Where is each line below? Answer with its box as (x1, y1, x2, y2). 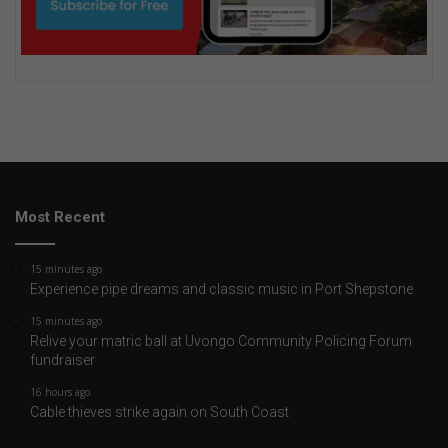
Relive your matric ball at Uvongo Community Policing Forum (30, 333, 412, 349)
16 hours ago (30, 385, 90, 399)
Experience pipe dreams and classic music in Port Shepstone (30, 281, 413, 297)
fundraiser (30, 352, 95, 368)
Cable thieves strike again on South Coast (30, 404, 289, 420)
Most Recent (15, 208, 105, 226)
